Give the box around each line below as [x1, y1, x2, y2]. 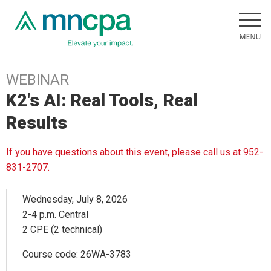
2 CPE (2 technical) [22, 223, 102, 235]
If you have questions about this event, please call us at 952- [6, 146, 263, 158]
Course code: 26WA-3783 [22, 248, 131, 260]
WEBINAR [6, 71, 69, 88]
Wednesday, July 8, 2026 [22, 193, 128, 205]
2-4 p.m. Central [22, 208, 88, 220]
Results [5, 113, 68, 133]
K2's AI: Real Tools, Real [5, 90, 198, 111]
